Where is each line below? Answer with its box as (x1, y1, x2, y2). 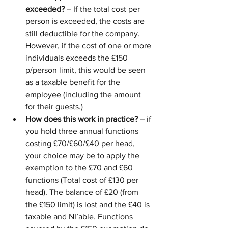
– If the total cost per (65, 5, 142, 14)
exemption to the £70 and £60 (25, 163, 135, 173)
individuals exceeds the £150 (25, 53, 130, 63)
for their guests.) (25, 102, 85, 111)
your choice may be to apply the (25, 151, 141, 160)
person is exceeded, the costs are (25, 17, 147, 26)
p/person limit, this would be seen (25, 66, 148, 75)
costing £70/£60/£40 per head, (25, 139, 137, 148)
